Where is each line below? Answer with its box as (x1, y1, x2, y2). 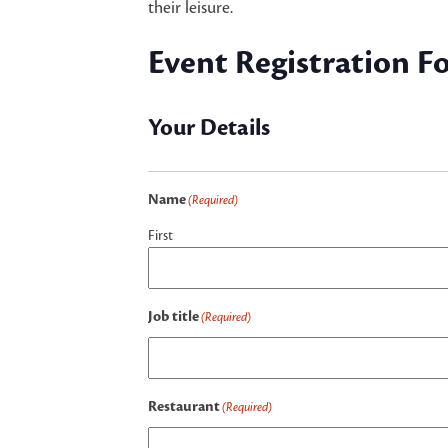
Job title (148, 308, 199, 325)
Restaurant (148, 398, 220, 415)
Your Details (148, 115, 270, 142)
